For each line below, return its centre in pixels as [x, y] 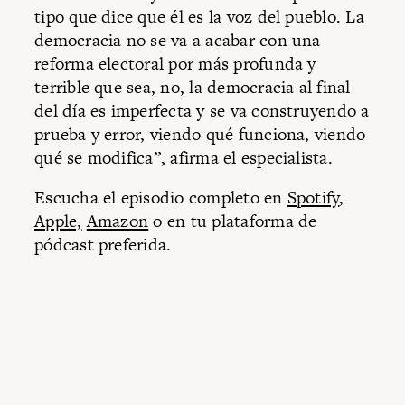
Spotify [313, 197]
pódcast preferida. [103, 244]
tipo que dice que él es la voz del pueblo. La [199, 17]
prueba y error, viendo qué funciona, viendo [200, 135]
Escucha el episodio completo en [161, 197]
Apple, [58, 221]
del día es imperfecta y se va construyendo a [202, 111]
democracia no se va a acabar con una [178, 41]
